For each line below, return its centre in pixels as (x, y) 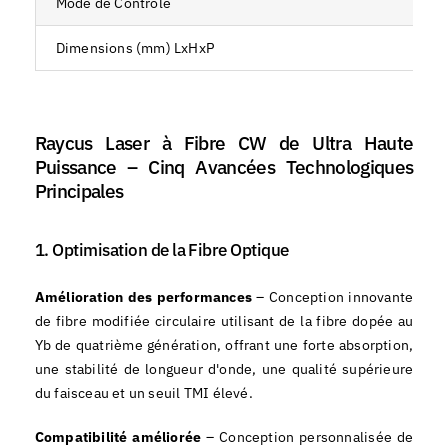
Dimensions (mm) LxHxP (135, 48)
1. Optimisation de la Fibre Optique (161, 250)
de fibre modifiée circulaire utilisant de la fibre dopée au (224, 321)
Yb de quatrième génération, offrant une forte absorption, (224, 345)
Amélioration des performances (143, 297)
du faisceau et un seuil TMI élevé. (143, 393)
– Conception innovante (333, 297)
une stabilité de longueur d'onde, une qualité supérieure (224, 369)
